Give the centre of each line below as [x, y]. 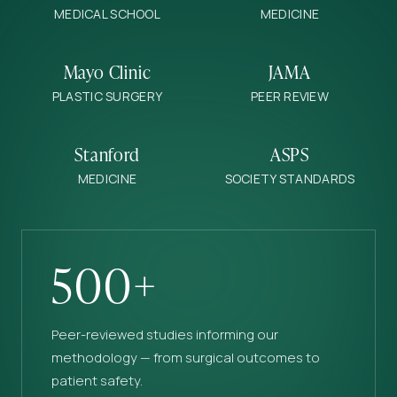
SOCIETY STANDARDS [290, 178]
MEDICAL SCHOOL [107, 13]
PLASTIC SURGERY [107, 96]
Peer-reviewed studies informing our [165, 334]
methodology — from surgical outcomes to [186, 357]
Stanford [107, 153]
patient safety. [97, 380]
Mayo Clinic [107, 70]
